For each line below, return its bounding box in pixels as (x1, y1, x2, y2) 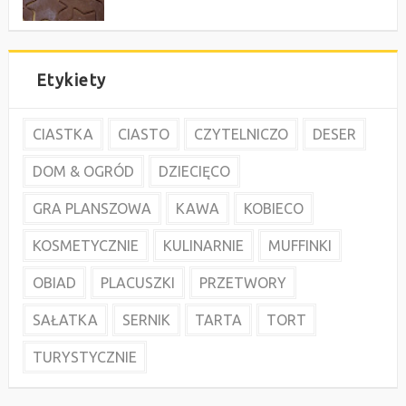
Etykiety (35, 71, 107, 90)
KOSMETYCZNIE (32, 237, 139, 255)
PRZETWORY (198, 275, 286, 292)
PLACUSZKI (100, 275, 175, 292)
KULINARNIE (162, 237, 244, 255)
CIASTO (117, 126, 169, 143)
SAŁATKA (32, 312, 98, 329)
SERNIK (121, 312, 170, 329)
